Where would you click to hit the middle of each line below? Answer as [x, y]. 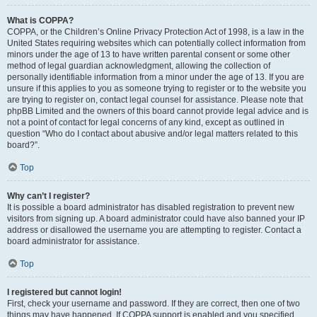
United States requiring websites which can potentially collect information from [156, 43]
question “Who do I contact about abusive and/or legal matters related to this [152, 134]
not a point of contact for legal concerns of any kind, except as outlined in [146, 122]
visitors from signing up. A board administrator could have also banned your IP [156, 219]
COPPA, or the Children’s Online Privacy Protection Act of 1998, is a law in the [156, 32]
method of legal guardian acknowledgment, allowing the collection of [139, 66]
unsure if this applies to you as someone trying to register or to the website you [157, 88]
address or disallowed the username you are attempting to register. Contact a [154, 230]
